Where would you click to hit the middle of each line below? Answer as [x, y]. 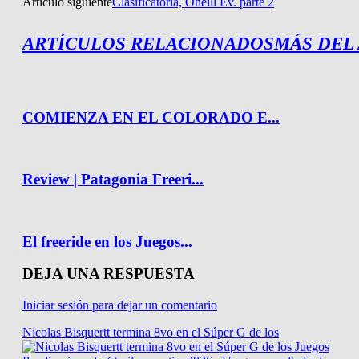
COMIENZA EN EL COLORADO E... [151, 117]
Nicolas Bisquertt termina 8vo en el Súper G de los [151, 332]
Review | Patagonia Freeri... [113, 179]
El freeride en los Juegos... [107, 241]
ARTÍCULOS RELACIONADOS [148, 44]
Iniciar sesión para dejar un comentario [120, 305]
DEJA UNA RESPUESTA [109, 274]
